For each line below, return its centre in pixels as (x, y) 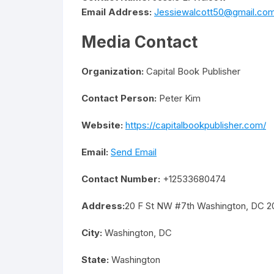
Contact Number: (121, 179)
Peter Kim (179, 98)
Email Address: (117, 12)
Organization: (113, 71)
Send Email (134, 152)
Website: (102, 125)
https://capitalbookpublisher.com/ (196, 125)
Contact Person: (119, 98)
